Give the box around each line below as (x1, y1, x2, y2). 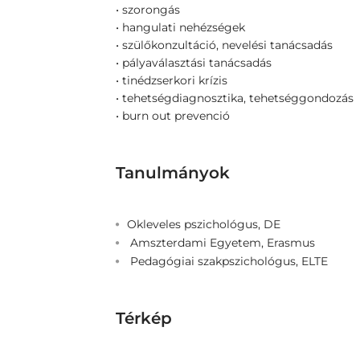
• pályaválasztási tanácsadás (116, 55, 272, 70)
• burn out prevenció (116, 108, 230, 123)
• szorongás (116, 2, 180, 17)
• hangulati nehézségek (116, 20, 245, 35)
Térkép (116, 309, 172, 328)
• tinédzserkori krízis (116, 73, 227, 88)
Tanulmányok (116, 163, 230, 182)
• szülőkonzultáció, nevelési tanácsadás (116, 38, 333, 52)
